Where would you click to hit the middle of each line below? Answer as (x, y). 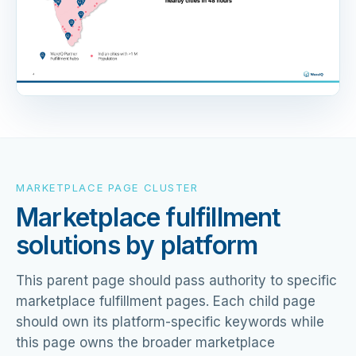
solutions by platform (137, 245)
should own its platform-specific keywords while (170, 321)
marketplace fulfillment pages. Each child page (166, 301)
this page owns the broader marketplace (145, 342)
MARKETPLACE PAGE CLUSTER (107, 187)
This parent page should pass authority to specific (176, 280)
